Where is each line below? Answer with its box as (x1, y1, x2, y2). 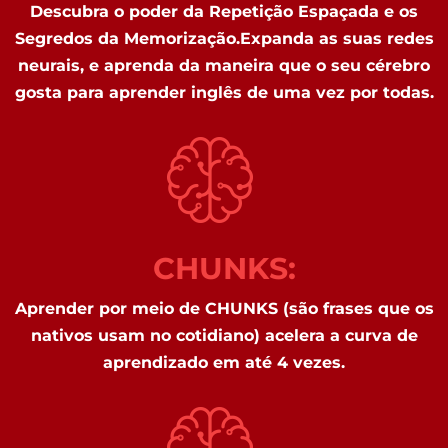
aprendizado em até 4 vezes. (103, 353, 345, 372)
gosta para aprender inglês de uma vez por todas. (14, 83, 434, 102)
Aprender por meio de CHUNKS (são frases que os (14, 299, 434, 318)
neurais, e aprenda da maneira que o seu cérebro (18, 56, 430, 75)
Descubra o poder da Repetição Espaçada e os (30, 2, 418, 21)
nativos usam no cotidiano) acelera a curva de (30, 326, 418, 345)
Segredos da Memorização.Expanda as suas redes (14, 29, 434, 48)
